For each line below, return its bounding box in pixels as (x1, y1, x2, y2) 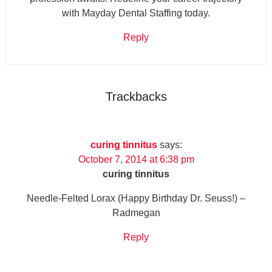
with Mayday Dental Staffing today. (62, 7, 210, 18)
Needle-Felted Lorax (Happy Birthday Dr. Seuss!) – (27, 192, 245, 203)
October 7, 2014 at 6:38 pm (78, 154, 194, 165)
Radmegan (112, 207, 160, 218)
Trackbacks (105, 89, 167, 103)
